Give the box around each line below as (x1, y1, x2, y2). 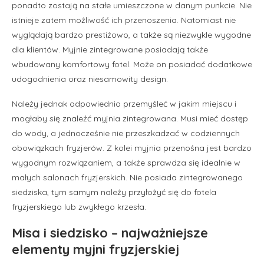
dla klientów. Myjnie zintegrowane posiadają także (12, 44, 208, 55)
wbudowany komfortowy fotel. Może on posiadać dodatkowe (12, 58, 252, 70)
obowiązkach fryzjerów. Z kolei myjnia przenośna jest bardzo (12, 142, 252, 153)
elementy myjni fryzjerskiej (12, 240, 179, 258)
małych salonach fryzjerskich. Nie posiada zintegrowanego (12, 171, 243, 183)
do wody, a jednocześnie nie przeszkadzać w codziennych (12, 127, 240, 138)
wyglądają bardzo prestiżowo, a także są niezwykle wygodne (12, 29, 251, 40)
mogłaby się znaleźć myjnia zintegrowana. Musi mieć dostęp (12, 113, 248, 124)
